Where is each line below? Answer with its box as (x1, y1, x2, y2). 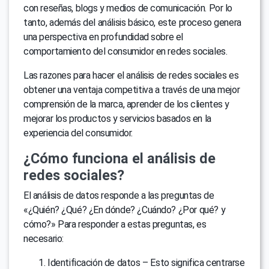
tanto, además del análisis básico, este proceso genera (23, 17, 241, 29)
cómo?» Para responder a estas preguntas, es (23, 219, 207, 231)
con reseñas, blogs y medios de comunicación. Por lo (23, 2, 233, 14)
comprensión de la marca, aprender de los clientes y (23, 98, 230, 110)
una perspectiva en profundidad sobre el (23, 31, 184, 43)
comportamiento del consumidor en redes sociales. (23, 46, 228, 58)
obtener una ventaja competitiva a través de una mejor (23, 84, 240, 96)
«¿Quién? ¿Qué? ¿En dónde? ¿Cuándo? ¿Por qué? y (23, 204, 226, 216)
